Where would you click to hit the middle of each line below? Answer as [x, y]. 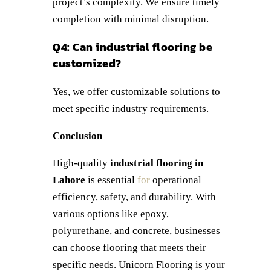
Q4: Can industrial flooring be [132, 47]
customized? [87, 64]
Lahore [69, 180]
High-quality [81, 163]
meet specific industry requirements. [131, 109]
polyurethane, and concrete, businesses [136, 231]
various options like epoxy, [111, 214]
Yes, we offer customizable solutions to [136, 92]
